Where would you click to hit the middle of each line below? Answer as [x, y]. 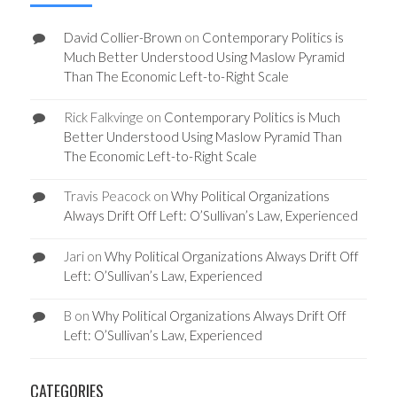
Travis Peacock [107, 196]
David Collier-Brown [122, 38]
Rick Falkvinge [103, 117]
